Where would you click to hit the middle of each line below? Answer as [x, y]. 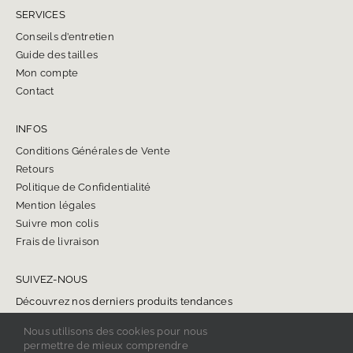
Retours [35, 169]
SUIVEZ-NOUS [52, 280]
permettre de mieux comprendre [106, 346]
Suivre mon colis [57, 224]
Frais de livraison [58, 242]
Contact [35, 91]
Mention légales [57, 206]
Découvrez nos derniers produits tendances [124, 302]
